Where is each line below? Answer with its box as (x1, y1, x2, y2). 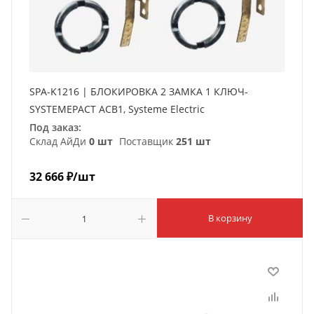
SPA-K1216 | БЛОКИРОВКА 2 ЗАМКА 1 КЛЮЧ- (29, 84, 248, 98)
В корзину (207, 211, 252, 224)
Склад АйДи (29, 134, 89, 148)
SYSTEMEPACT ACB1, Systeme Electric (29, 102, 205, 116)
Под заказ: (29, 120, 81, 134)
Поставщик (116, 134, 176, 148)
